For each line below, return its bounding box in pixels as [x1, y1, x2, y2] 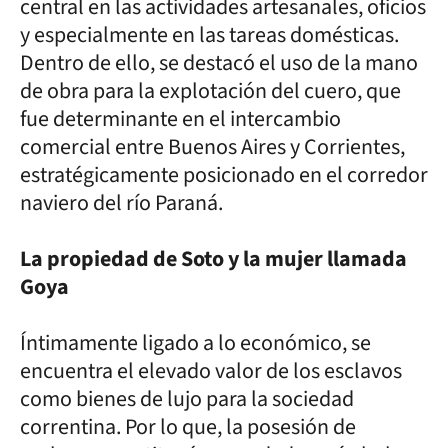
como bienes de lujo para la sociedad [20, 382, 354, 415]
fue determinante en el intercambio [20, 102, 341, 135]
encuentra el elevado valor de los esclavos [20, 354, 402, 387]
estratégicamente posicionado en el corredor [20, 158, 428, 191]
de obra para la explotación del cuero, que [20, 74, 401, 107]
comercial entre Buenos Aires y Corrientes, [20, 130, 405, 163]
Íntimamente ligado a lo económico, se [20, 326, 371, 359]
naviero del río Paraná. [20, 186, 227, 219]
